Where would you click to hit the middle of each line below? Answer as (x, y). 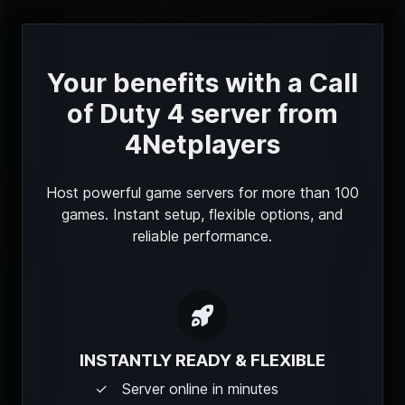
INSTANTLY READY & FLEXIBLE (202, 360)
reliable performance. (202, 235)
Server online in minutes (200, 388)
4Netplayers (202, 144)
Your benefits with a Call (202, 82)
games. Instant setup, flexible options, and (202, 214)
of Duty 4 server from (202, 113)
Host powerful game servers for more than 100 (202, 192)
